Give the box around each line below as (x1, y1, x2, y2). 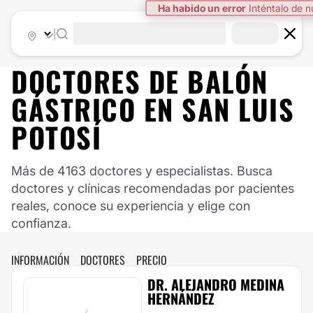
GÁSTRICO (11, 88, 136, 130)
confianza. (11, 216, 71, 231)
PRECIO (136, 252, 167, 268)
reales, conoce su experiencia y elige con (11, 198, 250, 213)
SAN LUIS (182, 88, 294, 130)
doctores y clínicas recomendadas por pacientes (11, 181, 294, 196)
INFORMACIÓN (11, 252, 69, 268)
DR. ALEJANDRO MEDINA (147, 274, 284, 295)
